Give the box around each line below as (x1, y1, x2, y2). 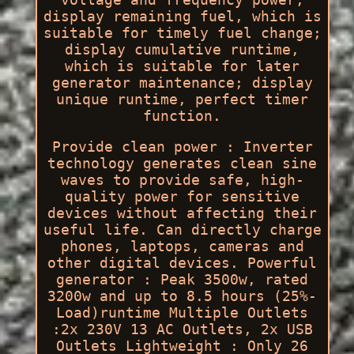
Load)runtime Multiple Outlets (56, 303, 309, 321)
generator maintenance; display (51, 73, 313, 91)
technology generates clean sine (47, 154, 318, 171)
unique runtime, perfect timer (56, 90, 309, 107)
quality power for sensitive (65, 187, 300, 205)
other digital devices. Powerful (47, 254, 318, 271)
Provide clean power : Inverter (51, 137, 313, 155)
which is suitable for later (65, 57, 300, 74)
